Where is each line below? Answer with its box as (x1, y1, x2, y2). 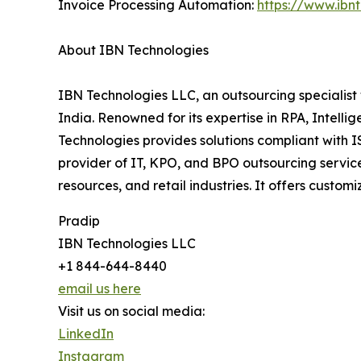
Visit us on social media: (58, 303, 205, 320)
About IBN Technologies (58, 42, 238, 59)
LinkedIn (58, 326, 114, 342)
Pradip (58, 213, 100, 230)
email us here (58, 280, 141, 297)
